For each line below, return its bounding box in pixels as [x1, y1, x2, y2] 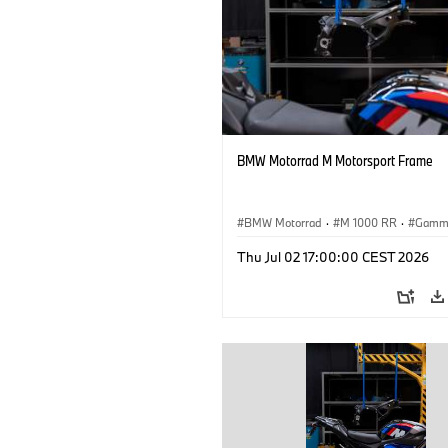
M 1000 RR [340, 214, 397, 230]
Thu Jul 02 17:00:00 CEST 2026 [237, 247, 429, 266]
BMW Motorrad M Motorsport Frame [237, 150, 433, 170]
